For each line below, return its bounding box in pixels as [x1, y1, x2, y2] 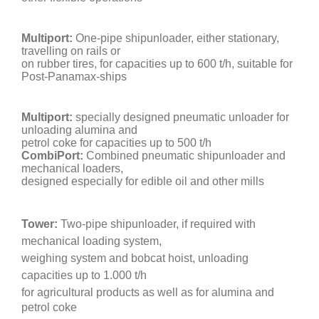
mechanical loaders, [21, 162, 123, 175]
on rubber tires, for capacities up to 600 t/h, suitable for [21, 58, 293, 70]
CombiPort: [21, 150, 86, 162]
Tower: [21, 218, 61, 231]
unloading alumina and [21, 124, 137, 137]
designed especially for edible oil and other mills [21, 175, 264, 188]
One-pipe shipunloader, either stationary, [75, 32, 279, 45]
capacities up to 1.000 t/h [21, 269, 147, 282]
